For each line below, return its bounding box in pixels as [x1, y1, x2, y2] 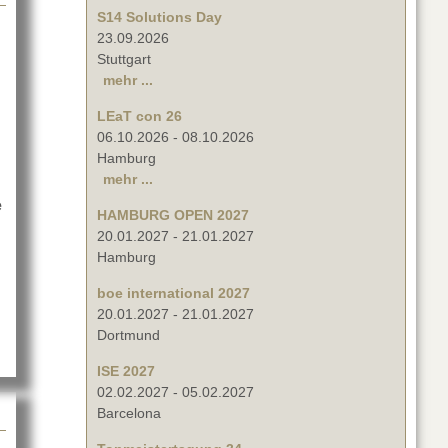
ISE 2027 [97, 363, 155, 380]
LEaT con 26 [97, 108, 182, 125]
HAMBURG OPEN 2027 [97, 207, 249, 224]
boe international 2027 [97, 285, 250, 302]
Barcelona [97, 405, 161, 422]
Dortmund [97, 327, 160, 344]
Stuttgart [97, 51, 151, 68]
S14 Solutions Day [97, 9, 222, 26]
